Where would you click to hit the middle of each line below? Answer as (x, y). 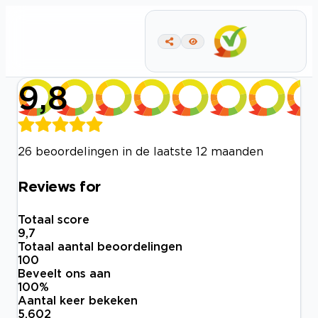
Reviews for (59, 186)
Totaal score (54, 220)
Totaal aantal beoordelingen (100, 247)
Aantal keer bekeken (78, 301)
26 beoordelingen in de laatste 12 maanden (141, 151)
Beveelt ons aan (64, 274)
